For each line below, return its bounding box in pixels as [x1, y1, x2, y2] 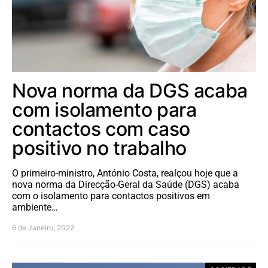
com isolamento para [12, 98, 197, 122]
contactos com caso [12, 117, 190, 141]
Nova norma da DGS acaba [12, 79, 248, 103]
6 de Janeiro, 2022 [12, 223, 74, 233]
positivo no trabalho [12, 136, 187, 160]
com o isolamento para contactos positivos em [12, 190, 210, 202]
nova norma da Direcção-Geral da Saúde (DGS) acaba [12, 179, 239, 191]
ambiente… [12, 202, 58, 214]
